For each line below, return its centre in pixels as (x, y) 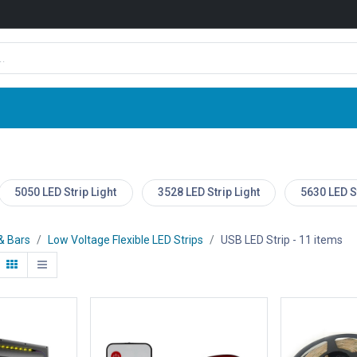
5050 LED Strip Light (66, 192)
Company (188, 108)
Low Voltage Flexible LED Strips (125, 239)
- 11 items (316, 239)
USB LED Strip (255, 239)
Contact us (310, 108)
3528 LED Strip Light (208, 192)
